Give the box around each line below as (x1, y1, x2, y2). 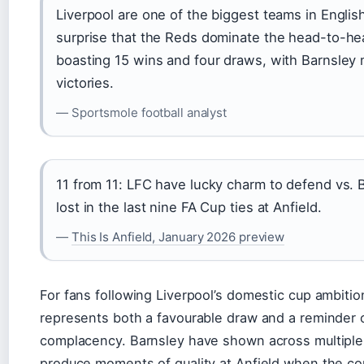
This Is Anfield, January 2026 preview (71, 228, 285, 245)
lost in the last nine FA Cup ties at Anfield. (56, 198, 322, 215)
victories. (56, 74, 115, 91)
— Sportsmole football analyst (56, 104, 227, 120)
